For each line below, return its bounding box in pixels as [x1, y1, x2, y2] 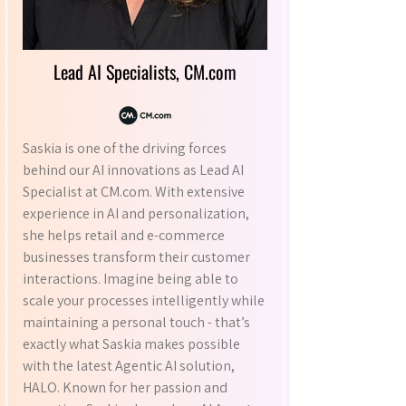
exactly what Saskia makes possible [23, 334, 240, 353]
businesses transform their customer [23, 247, 250, 266]
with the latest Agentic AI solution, [23, 356, 235, 375]
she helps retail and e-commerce [23, 226, 225, 245]
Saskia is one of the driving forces [23, 139, 227, 158]
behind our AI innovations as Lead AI [23, 160, 244, 179]
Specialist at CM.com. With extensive [23, 182, 245, 201]
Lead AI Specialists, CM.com [53, 58, 237, 85]
